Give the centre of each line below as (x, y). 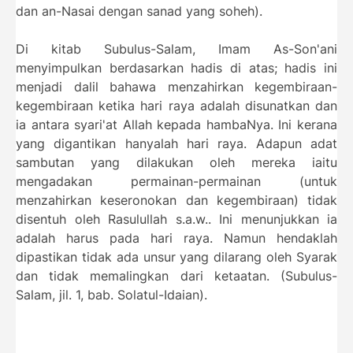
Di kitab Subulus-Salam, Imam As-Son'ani (176, 49)
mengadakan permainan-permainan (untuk (176, 181)
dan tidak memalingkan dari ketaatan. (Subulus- (176, 276)
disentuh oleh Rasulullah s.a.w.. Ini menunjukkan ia (176, 219)
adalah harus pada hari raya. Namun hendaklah (176, 238)
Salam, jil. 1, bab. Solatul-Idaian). (111, 295)
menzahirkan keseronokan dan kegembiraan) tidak (176, 200)
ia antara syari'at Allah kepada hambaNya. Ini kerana (176, 124)
